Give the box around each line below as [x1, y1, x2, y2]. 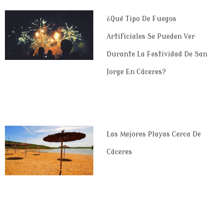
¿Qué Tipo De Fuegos [106, 15, 176, 23]
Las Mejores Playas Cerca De [106, 131, 201, 138]
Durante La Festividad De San [106, 50, 207, 58]
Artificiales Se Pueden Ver [106, 32, 195, 40]
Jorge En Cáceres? [106, 68, 166, 76]
